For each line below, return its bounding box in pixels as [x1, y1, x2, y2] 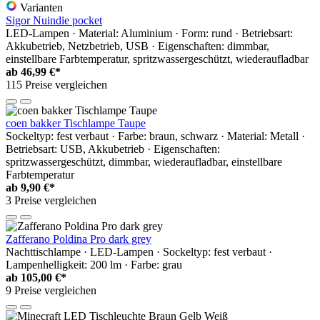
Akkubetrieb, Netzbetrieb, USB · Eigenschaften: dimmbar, [6, 39, 269, 52]
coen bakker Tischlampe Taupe [6, 116, 146, 129]
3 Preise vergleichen [6, 194, 96, 206]
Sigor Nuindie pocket [6, 14, 102, 26]
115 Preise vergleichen [6, 78, 107, 91]
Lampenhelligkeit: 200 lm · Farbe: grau [6, 258, 182, 271]
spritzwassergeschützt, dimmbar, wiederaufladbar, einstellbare [6, 155, 282, 168]
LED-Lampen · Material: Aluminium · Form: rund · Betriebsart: [6, 26, 293, 39]
